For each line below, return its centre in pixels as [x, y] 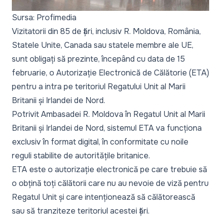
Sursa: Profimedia [44, 17]
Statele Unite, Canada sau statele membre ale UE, [103, 45]
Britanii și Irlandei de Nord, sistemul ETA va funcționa [107, 128]
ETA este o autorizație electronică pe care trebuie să [110, 169]
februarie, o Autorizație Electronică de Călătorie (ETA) [110, 73]
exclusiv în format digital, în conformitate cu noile [100, 142]
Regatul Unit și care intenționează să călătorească [104, 197]
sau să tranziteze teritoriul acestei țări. [81, 211]
